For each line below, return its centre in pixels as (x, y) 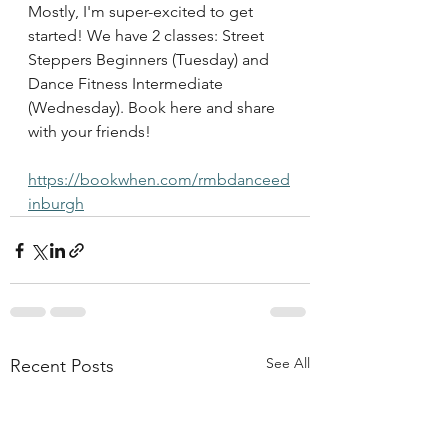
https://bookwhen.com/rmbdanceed (159, 179)
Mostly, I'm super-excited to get (142, 11)
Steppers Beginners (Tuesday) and (150, 59)
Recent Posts (62, 366)
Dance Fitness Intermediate (127, 83)
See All (288, 363)
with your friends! (89, 131)
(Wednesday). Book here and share (153, 107)
